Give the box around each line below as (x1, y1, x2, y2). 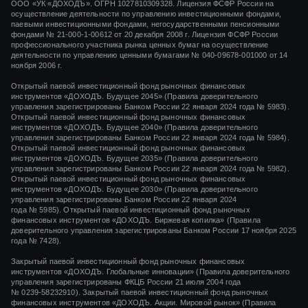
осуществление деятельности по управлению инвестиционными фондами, (11, 10, 281, 19)
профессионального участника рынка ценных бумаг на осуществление (11, 41, 269, 49)
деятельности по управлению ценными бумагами (11, 51, 192, 60)
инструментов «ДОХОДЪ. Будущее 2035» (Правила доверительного (11, 154, 258, 163)
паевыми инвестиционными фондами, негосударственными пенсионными (11, 20, 280, 29)
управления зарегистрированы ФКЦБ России (11, 278, 175, 287)
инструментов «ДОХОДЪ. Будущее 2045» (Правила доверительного (11, 92, 258, 101)
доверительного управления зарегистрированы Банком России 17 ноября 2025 (11, 226, 296, 235)
